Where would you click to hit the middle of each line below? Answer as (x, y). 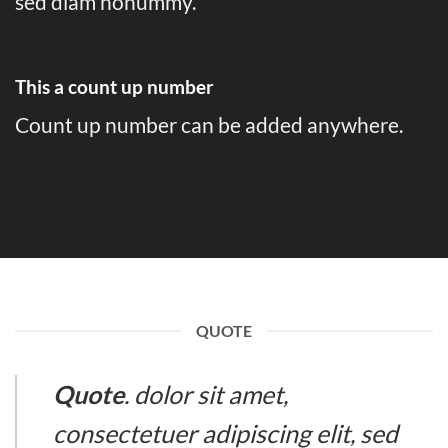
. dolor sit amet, (206, 394)
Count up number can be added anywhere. (209, 125)
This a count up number (116, 86)
